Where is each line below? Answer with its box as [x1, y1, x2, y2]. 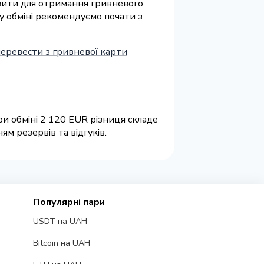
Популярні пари [32, 196, 105, 209]
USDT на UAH [32, 216, 87, 227]
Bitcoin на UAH [32, 237, 90, 249]
